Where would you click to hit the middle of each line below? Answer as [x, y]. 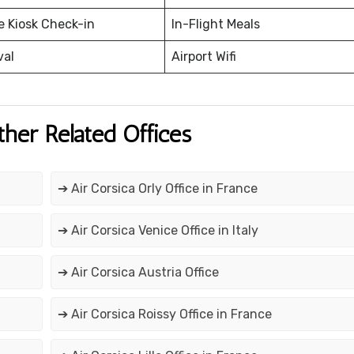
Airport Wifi [204, 57]
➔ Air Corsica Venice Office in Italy [158, 231]
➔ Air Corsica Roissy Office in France [164, 314]
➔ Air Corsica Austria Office [138, 273]
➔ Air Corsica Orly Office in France [157, 189]
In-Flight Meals [216, 24]
